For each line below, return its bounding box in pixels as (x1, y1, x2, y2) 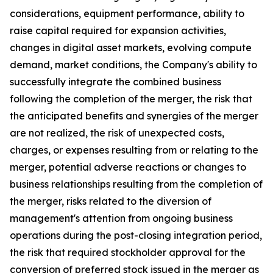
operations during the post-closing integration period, (10, 229, 262, 242)
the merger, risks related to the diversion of (10, 195, 211, 208)
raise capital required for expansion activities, (10, 24, 226, 37)
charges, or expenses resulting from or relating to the (10, 144, 258, 157)
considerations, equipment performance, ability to (10, 7, 244, 20)
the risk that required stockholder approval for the (10, 246, 246, 259)
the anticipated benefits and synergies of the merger (10, 110, 258, 122)
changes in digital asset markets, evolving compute (10, 41, 252, 54)
